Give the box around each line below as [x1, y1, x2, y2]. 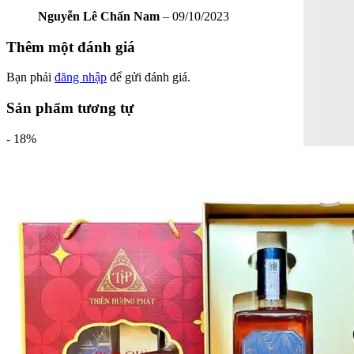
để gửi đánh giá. [107, 70, 190, 85]
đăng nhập [55, 70, 107, 85]
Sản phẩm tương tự [6, 100, 134, 117]
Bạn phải [6, 70, 55, 85]
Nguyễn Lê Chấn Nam [38, 9, 163, 23]
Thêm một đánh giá [6, 38, 135, 55]
